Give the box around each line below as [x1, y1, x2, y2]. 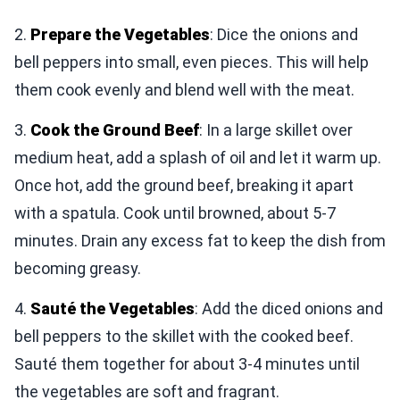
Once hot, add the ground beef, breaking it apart [14, 175, 354, 195]
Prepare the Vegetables [30, 24, 210, 44]
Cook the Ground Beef [30, 120, 199, 139]
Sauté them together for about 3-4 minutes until [14, 354, 360, 373]
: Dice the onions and [210, 24, 358, 44]
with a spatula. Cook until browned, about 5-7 [14, 203, 336, 222]
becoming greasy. [14, 258, 141, 278]
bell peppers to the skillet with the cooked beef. [14, 326, 354, 346]
